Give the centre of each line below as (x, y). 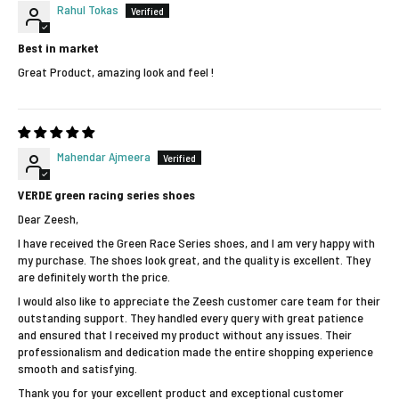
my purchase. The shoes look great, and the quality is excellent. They (194, 259)
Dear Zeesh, (48, 218)
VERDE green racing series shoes (106, 194)
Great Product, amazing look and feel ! (116, 71)
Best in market (58, 47)
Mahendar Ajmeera (104, 156)
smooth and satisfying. (77, 368)
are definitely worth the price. (94, 276)
